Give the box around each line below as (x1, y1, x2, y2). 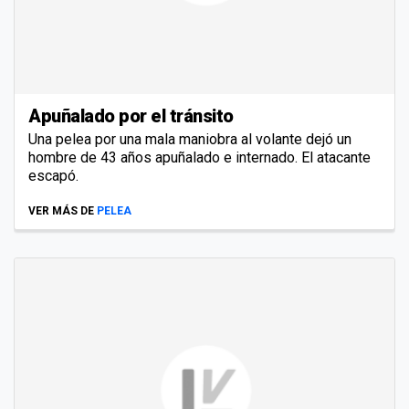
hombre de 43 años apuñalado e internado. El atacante (28, 148, 371, 166)
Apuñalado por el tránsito (28, 104, 234, 127)
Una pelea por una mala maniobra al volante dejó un (28, 130, 351, 148)
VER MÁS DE (28, 204, 94, 217)
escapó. (28, 166, 79, 184)
